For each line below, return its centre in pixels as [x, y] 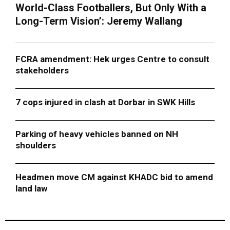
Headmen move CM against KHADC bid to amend [114, 177]
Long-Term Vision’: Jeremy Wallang [99, 21]
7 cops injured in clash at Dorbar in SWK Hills [105, 102]
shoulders [36, 145]
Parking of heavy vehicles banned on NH [97, 134]
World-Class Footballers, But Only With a [111, 7]
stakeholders [42, 70]
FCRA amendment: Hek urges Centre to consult [112, 59]
